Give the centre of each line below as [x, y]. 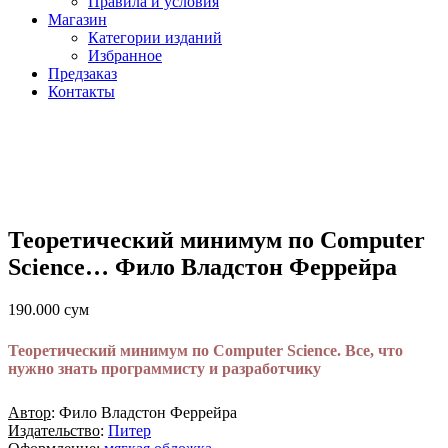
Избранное [125, 56]
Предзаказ [82, 74]
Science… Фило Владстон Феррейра [202, 267]
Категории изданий [155, 38]
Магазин [77, 20]
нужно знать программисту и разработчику [164, 369]
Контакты [81, 92]
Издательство [54, 431]
